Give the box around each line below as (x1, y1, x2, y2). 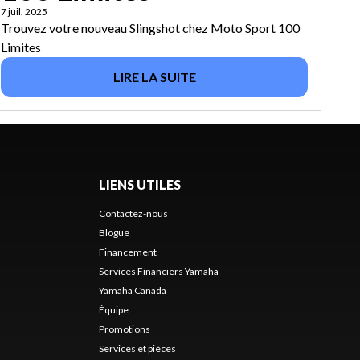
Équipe (98, 304, 129, 317)
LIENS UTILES (98, 177, 181, 193)
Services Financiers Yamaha (98, 265, 219, 278)
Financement (98, 246, 157, 259)
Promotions (98, 323, 150, 336)
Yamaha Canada (98, 284, 166, 297)
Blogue (98, 227, 129, 239)
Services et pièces (98, 342, 176, 355)
